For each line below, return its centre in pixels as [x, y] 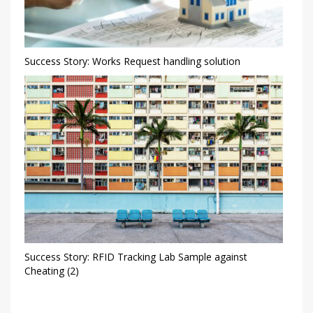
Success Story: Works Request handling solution [132, 61]
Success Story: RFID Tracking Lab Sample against [136, 257]
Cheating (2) [52, 271]
